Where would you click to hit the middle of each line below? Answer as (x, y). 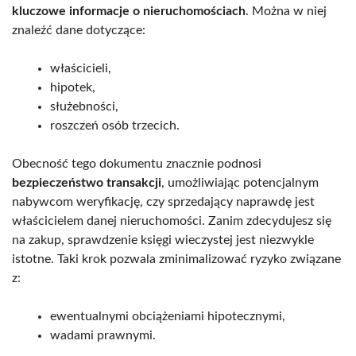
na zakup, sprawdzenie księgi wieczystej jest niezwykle (163, 240)
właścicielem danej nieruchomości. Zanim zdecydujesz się (172, 221)
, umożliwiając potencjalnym (240, 183)
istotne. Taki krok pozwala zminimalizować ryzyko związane (176, 259)
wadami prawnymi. (103, 336)
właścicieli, (81, 69)
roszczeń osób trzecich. (115, 126)
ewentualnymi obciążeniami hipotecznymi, (168, 317)
